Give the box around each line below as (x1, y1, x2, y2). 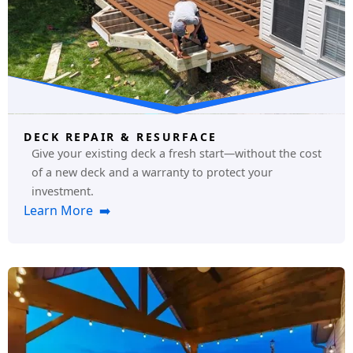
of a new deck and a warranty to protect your (32, 165, 273, 180)
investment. (32, 184, 94, 199)
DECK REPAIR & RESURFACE (24, 129, 217, 145)
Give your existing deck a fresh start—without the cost (32, 146, 321, 162)
